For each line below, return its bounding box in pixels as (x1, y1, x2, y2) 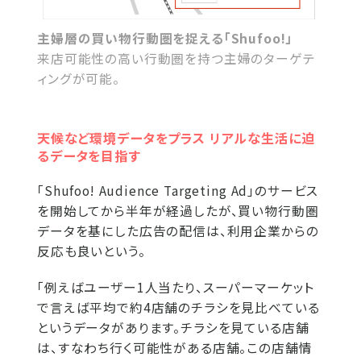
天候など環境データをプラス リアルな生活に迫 (37, 127, 315, 147)
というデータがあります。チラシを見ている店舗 (37, 317, 309, 337)
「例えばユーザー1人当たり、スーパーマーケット (37, 277, 315, 297)
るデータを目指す (37, 145, 140, 165)
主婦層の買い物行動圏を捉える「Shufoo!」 (37, 28, 293, 48)
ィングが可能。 (37, 68, 120, 88)
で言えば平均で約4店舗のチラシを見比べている (37, 297, 320, 317)
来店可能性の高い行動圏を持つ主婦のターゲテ (37, 48, 316, 68)
